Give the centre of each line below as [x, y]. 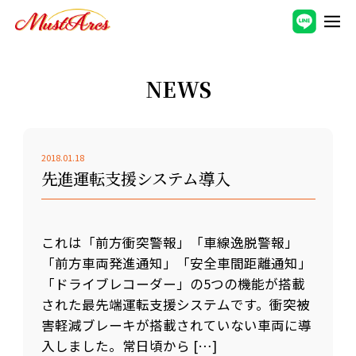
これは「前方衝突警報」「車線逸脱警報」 [169, 242]
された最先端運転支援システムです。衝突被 [175, 304]
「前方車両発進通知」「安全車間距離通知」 [176, 263]
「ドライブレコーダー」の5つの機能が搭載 [173, 283]
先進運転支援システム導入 [135, 179]
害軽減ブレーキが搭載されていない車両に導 [176, 325]
